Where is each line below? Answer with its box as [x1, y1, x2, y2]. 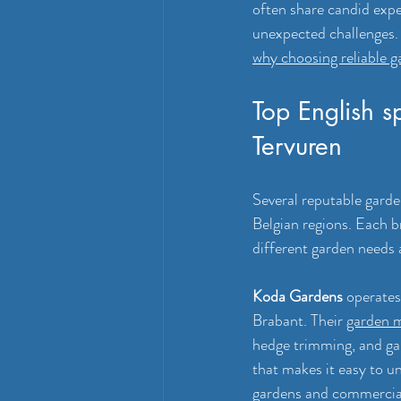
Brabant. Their [252, 309, 346, 333]
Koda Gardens [252, 285, 343, 309]
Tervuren [252, 130, 342, 163]
